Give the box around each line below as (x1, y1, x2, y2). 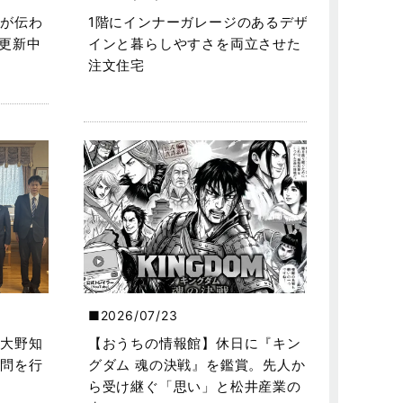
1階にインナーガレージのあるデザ (87, 13, 309, 31)
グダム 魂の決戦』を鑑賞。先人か (87, 356, 306, 374)
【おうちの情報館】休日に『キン (87, 335, 301, 353)
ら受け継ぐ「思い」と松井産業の (87, 378, 301, 396)
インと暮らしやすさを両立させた (87, 35, 301, 53)
